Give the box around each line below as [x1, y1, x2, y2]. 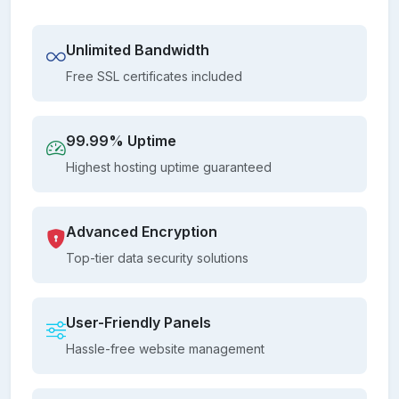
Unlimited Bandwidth [66, 40, 209, 59]
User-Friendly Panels [66, 313, 211, 331]
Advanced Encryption [66, 222, 217, 240]
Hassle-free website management [66, 340, 265, 356]
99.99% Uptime [66, 131, 176, 150]
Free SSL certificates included [66, 68, 242, 84]
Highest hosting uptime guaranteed [66, 159, 272, 175]
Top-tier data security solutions [66, 249, 248, 265]
